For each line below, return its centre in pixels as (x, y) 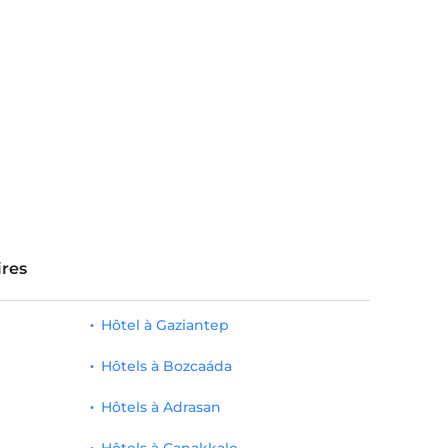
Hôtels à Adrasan (160, 407)
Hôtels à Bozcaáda (166, 366)
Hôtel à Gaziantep (164, 325)
